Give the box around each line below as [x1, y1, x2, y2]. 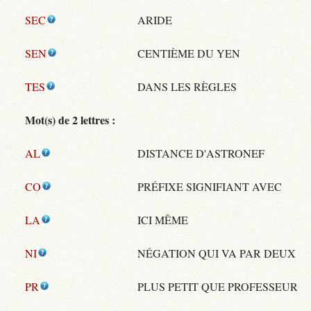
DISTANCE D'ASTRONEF [137, 146, 264, 161]
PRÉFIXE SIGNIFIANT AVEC [137, 179, 282, 194]
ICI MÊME [137, 212, 188, 228]
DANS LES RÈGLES [137, 79, 237, 94]
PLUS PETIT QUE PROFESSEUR [137, 279, 298, 294]
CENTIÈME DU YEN [137, 46, 240, 61]
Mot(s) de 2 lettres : [25, 112, 115, 128]
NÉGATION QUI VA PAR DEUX [137, 246, 296, 261]
